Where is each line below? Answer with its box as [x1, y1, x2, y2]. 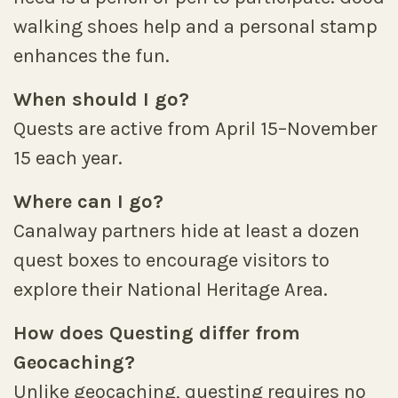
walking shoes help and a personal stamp [13, 15, 378, 38]
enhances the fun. [13, 44, 170, 68]
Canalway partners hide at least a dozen [13, 219, 360, 243]
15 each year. [13, 147, 123, 170]
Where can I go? [13, 190, 163, 213]
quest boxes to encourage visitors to [13, 249, 330, 272]
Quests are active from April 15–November [13, 117, 378, 140]
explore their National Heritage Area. [13, 278, 328, 301]
